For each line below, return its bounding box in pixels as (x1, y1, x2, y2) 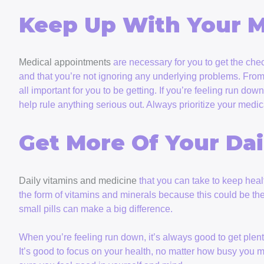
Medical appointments (19, 57, 111, 68)
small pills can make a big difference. (19, 204, 173, 214)
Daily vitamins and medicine (19, 176, 137, 186)
